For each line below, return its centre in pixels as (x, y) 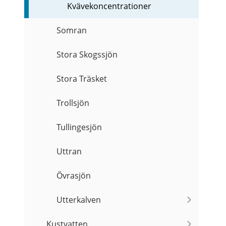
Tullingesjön (79, 127)
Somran (72, 31)
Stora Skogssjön (87, 55)
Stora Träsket (82, 79)
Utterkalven (79, 200)
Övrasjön (74, 176)
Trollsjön (73, 103)
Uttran (69, 152)
